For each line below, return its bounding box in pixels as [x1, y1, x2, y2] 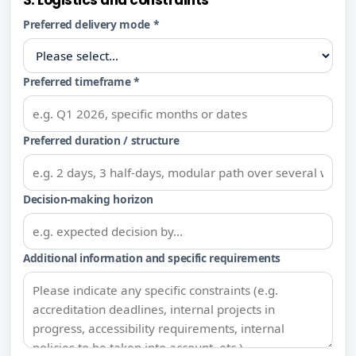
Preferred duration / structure [23, 133, 180, 149]
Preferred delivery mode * [23, 17, 160, 33]
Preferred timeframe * [23, 74, 140, 90]
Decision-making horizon [23, 192, 153, 207]
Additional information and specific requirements [23, 250, 281, 266]
